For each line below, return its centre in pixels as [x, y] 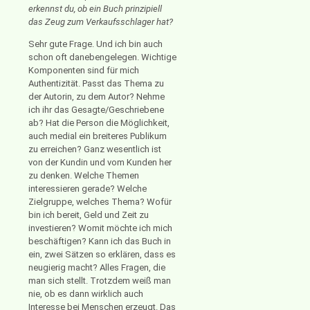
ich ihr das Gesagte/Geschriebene [96, 110]
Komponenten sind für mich [84, 71]
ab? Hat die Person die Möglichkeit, [99, 123]
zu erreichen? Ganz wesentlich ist [95, 149]
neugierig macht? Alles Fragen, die [97, 268]
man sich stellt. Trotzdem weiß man [100, 281]
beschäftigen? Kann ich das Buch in [100, 241]
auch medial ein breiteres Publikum [98, 136]
